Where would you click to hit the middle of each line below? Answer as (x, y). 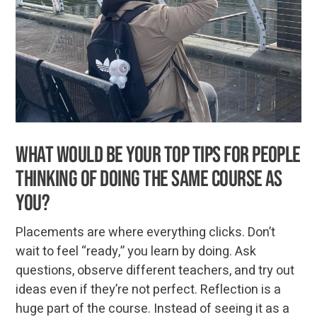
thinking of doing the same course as (149, 180)
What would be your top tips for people (158, 156)
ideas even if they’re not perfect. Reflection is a (149, 290)
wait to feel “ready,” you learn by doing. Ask (136, 252)
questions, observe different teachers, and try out (155, 271)
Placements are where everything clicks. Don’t (146, 233)
